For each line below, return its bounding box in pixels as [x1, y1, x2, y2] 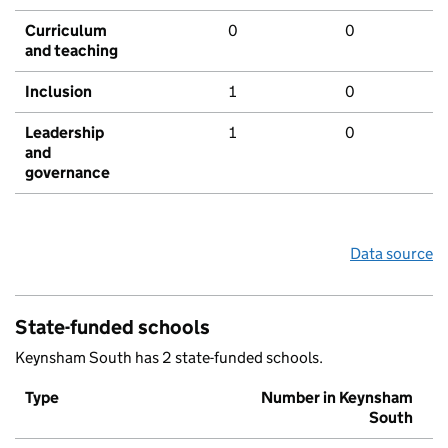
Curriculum [25, 21, 107, 41]
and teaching [25, 41, 118, 61]
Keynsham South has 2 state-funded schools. [15, 348, 323, 368]
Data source [350, 244, 433, 264]
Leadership [25, 123, 104, 143]
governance [25, 163, 110, 183]
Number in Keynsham [261, 388, 413, 408]
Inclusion [25, 82, 92, 102]
